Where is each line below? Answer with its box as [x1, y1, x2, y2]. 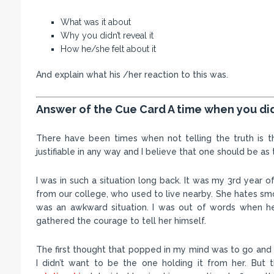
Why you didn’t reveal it [60, 31, 154, 41]
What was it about [60, 17, 131, 28]
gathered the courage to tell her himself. [35, 216, 206, 226]
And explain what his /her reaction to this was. [35, 70, 228, 80]
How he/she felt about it [60, 44, 156, 54]
